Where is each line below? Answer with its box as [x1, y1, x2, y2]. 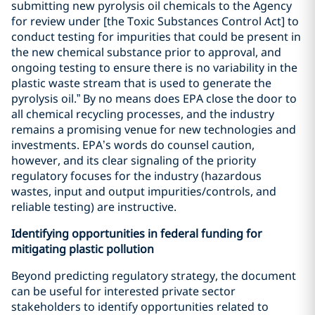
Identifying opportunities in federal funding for [11, 226, 262, 241]
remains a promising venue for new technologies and [11, 122, 296, 137]
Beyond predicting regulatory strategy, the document [11, 268, 296, 283]
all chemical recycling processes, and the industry [11, 106, 274, 122]
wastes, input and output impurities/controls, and [11, 184, 276, 199]
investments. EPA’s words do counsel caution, [11, 137, 255, 153]
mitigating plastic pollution [11, 241, 154, 257]
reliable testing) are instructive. [11, 199, 176, 214]
